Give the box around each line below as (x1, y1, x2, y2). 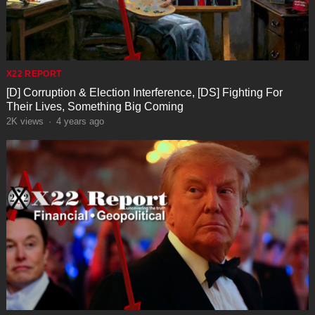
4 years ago (56, 115, 104, 127)
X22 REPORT (6, 68, 62, 79)
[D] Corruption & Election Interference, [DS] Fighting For (6, 86, 283, 98)
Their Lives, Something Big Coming (6, 100, 184, 112)
